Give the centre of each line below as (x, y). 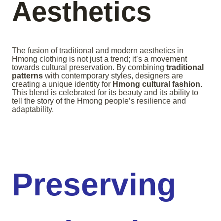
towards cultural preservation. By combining (89, 67)
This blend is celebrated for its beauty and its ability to (105, 92)
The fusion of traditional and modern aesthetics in (98, 50)
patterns (27, 75)
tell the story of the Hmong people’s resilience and (99, 101)
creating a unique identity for (62, 84)
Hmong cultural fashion (156, 84)
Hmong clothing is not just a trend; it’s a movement (99, 59)
